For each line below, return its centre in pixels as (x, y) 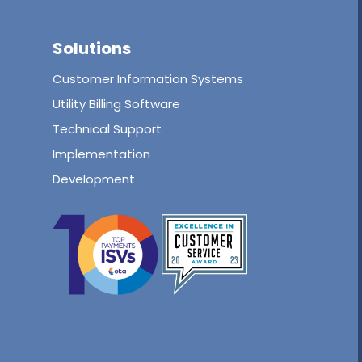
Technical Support (107, 129)
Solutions (91, 49)
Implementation (101, 154)
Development (93, 179)
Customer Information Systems (147, 79)
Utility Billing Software (116, 104)
